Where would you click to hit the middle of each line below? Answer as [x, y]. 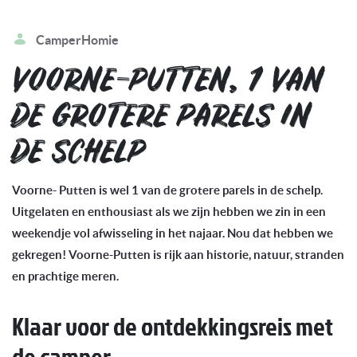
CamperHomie [77, 40]
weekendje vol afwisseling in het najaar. [120, 233]
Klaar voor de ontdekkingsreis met [173, 326]
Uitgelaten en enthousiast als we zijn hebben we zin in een [169, 212]
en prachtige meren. [67, 276]
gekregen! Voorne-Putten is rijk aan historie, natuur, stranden [178, 255]
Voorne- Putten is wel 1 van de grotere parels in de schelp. [167, 190]
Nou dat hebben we [280, 233]
